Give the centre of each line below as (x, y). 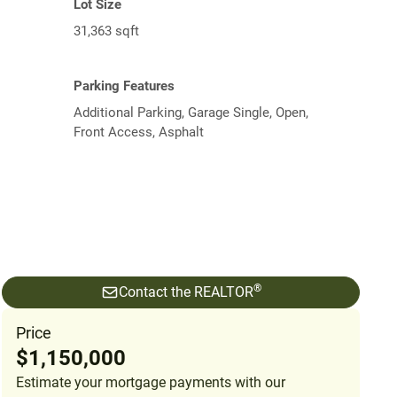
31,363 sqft (106, 31)
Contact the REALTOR (186, 292)
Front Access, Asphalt (139, 132)
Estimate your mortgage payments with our (151, 382)
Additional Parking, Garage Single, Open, (191, 112)
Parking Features (124, 86)
